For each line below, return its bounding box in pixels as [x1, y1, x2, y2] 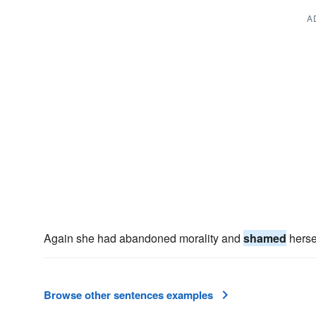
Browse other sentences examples [44, 287, 213, 303]
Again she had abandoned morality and [44, 230, 243, 246]
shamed [243, 230, 286, 246]
